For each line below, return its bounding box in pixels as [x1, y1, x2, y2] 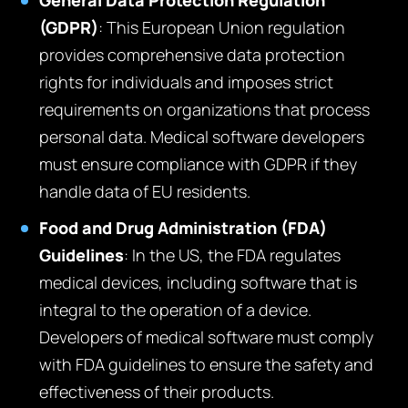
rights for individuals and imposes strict [39, 71, 334, 93]
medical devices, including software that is [39, 271, 358, 293]
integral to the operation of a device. [39, 299, 312, 321]
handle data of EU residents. [39, 180, 251, 202]
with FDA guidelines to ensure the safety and [39, 353, 374, 375]
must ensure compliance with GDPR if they [39, 153, 358, 175]
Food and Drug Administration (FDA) [39, 217, 328, 239]
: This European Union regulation [98, 16, 346, 38]
